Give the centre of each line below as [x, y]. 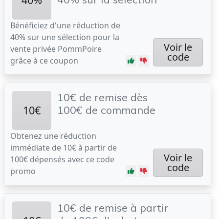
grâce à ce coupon [44, 61]
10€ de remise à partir [113, 208]
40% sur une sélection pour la [65, 37]
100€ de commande [106, 110]
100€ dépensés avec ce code [62, 159]
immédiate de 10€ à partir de [64, 148]
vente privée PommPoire [56, 49]
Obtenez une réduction [53, 136]
